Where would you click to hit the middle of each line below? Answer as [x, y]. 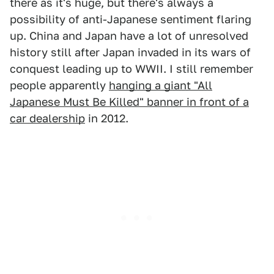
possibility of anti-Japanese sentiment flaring [131, 19]
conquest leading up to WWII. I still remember [131, 69]
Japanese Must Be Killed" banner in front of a [129, 102]
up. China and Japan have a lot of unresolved [129, 36]
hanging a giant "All [161, 85]
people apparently [59, 85]
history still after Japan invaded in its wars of [130, 52]
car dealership [47, 118]
